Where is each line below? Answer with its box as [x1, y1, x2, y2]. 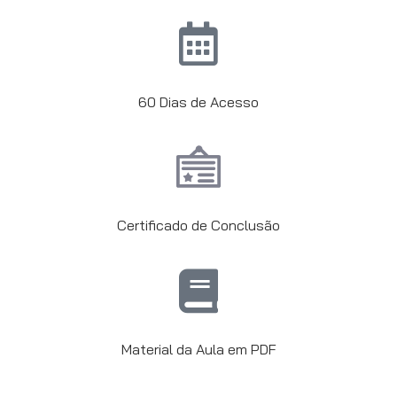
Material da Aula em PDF [121, 339, 276, 358]
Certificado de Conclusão [117, 216, 280, 235]
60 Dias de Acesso [138, 92, 259, 111]
